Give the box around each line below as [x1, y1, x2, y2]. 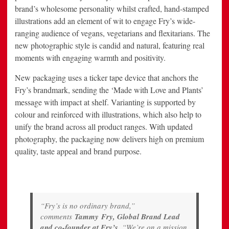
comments [40, 211, 75, 222]
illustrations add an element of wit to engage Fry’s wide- [15, 15, 195, 27]
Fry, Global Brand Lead [101, 211, 180, 222]
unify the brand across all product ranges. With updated [15, 121, 193, 132]
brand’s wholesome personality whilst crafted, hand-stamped [15, 3, 209, 14]
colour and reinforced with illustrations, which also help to [15, 109, 201, 120]
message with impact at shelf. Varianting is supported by [15, 97, 196, 108]
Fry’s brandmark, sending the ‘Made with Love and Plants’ [15, 84, 203, 96]
